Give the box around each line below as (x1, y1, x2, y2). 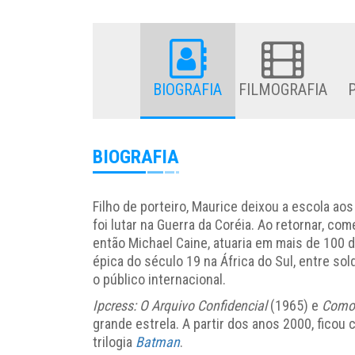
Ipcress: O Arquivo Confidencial (93, 296, 267, 314)
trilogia (93, 333, 136, 350)
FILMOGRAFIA (238, 79, 327, 99)
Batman (136, 333, 180, 350)
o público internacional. (93, 270, 229, 288)
